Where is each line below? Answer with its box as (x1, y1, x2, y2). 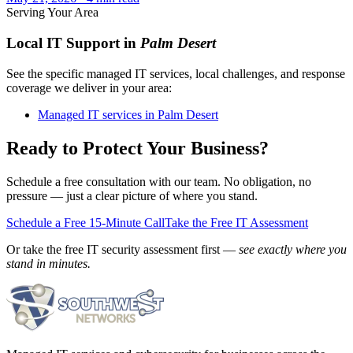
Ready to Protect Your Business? (6, 137, 269, 158)
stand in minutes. (6, 256, 91, 270)
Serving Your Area (6, 6, 98, 20)
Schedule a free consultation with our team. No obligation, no (6, 174, 311, 188)
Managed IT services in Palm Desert (38, 107, 218, 121)
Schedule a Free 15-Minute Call (6, 215, 165, 229)
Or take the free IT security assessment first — (6, 242, 239, 256)
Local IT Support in (6, 34, 140, 51)
